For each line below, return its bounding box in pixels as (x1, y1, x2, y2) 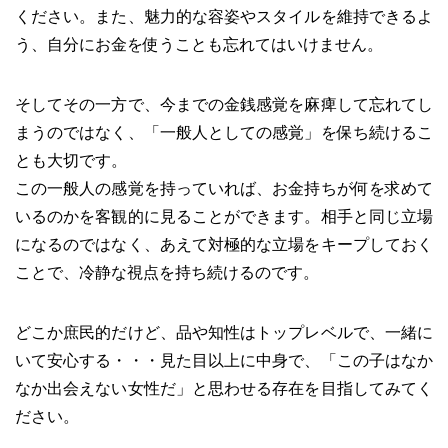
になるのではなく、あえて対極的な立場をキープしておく (15, 236, 433, 254)
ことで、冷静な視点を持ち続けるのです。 (15, 264, 319, 282)
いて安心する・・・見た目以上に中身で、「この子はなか (15, 352, 433, 370)
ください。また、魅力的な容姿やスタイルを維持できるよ (15, 8, 433, 26)
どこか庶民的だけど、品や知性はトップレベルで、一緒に (15, 324, 433, 342)
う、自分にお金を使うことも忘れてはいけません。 (15, 36, 383, 54)
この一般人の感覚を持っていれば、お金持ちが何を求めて (15, 180, 433, 198)
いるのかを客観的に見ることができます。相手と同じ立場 (15, 208, 433, 226)
